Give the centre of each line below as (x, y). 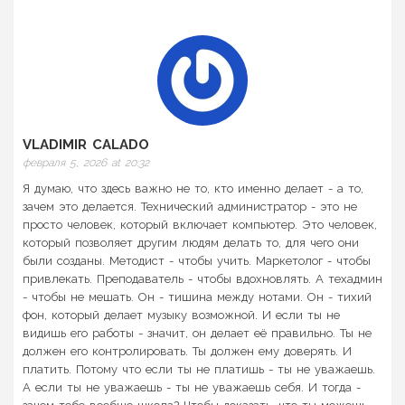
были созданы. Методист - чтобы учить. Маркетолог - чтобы (197, 261)
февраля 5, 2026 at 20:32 (86, 163)
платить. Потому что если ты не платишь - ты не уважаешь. (199, 370)
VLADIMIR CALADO (86, 145)
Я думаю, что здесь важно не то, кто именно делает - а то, (193, 189)
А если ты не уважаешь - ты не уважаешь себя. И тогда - (192, 388)
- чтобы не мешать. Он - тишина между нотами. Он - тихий (197, 297)
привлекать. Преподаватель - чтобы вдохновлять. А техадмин (202, 279)
